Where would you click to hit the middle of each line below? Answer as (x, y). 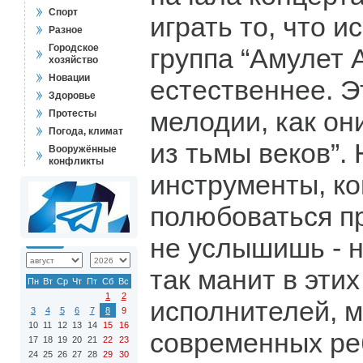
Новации (69, 78)
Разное (66, 30)
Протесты (73, 113)
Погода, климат (86, 131)
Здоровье (72, 96)
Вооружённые (83, 149)
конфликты (76, 161)
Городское (74, 48)
